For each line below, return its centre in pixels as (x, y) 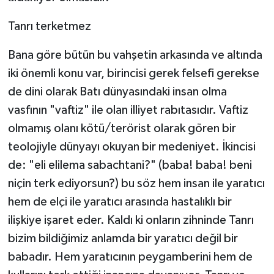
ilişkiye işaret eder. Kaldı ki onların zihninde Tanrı (131, 220)
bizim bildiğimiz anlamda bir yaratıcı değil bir (123, 239)
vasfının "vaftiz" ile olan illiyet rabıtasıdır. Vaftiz (128, 110)
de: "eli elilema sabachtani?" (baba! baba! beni (130, 165)
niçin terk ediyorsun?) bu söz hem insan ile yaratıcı (136, 184)
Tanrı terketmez (49, 27)
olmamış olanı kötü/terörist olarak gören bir (122, 129)
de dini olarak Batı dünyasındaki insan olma (117, 92)
